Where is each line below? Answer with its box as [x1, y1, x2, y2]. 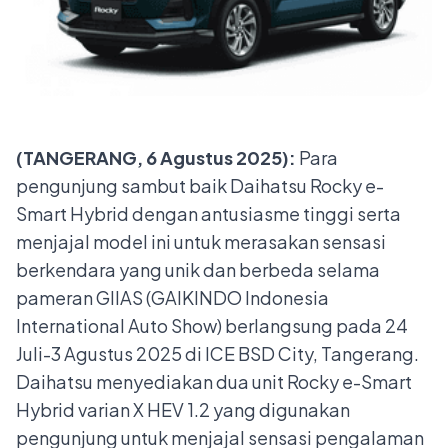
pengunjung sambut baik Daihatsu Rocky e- [16, 174, 384, 198]
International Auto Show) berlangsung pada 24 [16, 314, 408, 338]
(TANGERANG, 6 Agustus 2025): [16, 146, 299, 170]
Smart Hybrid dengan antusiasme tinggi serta [16, 202, 401, 226]
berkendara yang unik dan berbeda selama [16, 258, 380, 282]
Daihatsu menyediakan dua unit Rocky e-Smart [16, 370, 412, 394]
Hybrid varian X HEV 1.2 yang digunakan [16, 398, 350, 422]
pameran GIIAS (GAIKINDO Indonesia [16, 286, 329, 310]
